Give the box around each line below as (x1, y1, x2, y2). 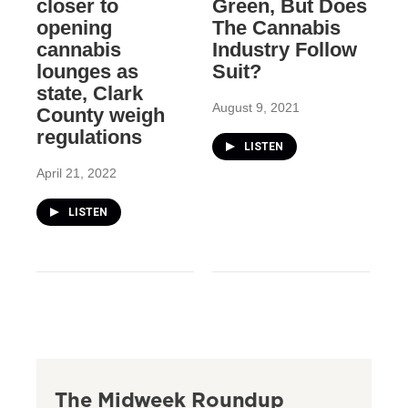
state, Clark (36, 81, 143, 105)
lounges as (36, 59, 138, 83)
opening (36, 15, 112, 39)
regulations (36, 125, 142, 148)
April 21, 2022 (36, 165, 117, 180)
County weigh (36, 103, 165, 127)
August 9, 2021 (211, 99, 300, 115)
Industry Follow (211, 37, 357, 61)
